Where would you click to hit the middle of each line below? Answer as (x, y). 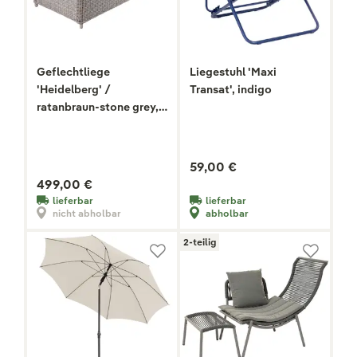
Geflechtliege (73, 72)
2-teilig (200, 242)
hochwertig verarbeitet (98, 125)
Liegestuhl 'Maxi (233, 72)
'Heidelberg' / (71, 90)
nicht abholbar (87, 213)
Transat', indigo (231, 90)
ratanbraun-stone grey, (98, 107)
